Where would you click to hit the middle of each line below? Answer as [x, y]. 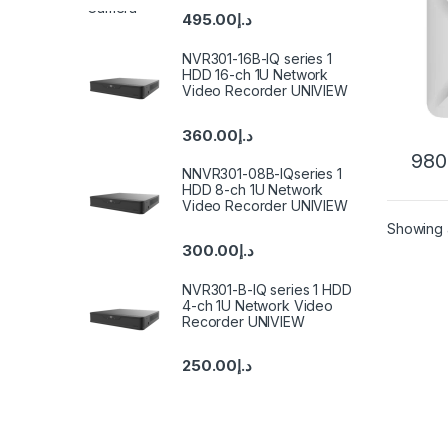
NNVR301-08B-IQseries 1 [262, 174]
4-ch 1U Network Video [258, 305]
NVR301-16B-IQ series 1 [257, 59]
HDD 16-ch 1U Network [255, 75]
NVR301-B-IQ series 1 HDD [267, 289]
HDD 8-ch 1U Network [253, 190]
